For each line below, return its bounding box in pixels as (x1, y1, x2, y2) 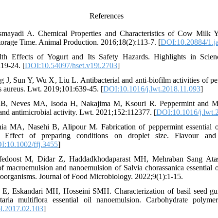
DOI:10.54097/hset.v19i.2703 (25, 61, 117, 70)
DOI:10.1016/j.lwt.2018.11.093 (103, 85, 200, 93)
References (89, 12, 124, 20)
